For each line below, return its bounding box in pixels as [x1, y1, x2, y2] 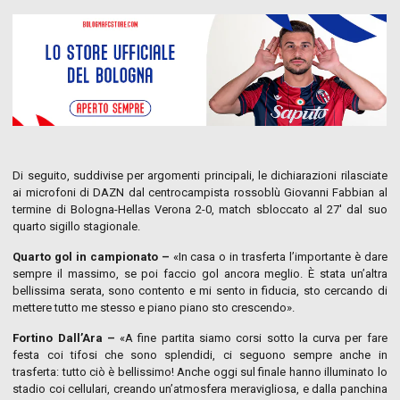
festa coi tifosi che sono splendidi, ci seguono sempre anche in [12, 347, 387, 362]
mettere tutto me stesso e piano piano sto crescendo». [12, 300, 296, 314]
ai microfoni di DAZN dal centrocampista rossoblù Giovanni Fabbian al [12, 185, 387, 199]
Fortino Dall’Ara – [12, 330, 115, 345]
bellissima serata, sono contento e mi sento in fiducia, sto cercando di [12, 283, 387, 297]
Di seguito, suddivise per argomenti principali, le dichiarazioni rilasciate [12, 168, 387, 182]
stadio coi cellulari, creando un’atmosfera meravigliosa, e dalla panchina [12, 381, 387, 396]
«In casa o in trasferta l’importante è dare [169, 249, 387, 263]
